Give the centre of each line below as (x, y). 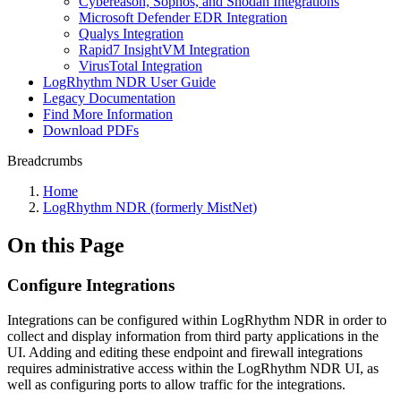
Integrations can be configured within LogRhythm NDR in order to (197, 320)
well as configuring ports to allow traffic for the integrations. (176, 384)
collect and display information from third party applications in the (193, 336)
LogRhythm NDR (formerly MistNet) (150, 207)
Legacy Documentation (109, 98)
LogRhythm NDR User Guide (129, 82)
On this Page (66, 245)
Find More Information (108, 114)
